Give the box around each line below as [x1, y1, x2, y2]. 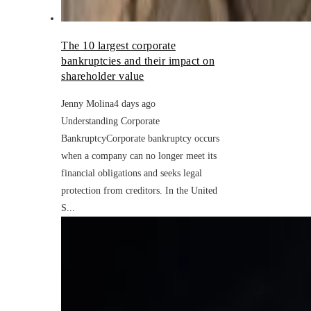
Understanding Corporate [61, 115, 160, 126]
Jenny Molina [61, 98, 114, 109]
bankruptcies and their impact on [61, 54, 215, 67]
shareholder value [61, 69, 144, 82]
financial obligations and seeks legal [61, 167, 202, 178]
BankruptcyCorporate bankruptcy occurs [61, 133, 219, 144]
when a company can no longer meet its [61, 150, 217, 161]
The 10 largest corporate [61, 39, 176, 51]
